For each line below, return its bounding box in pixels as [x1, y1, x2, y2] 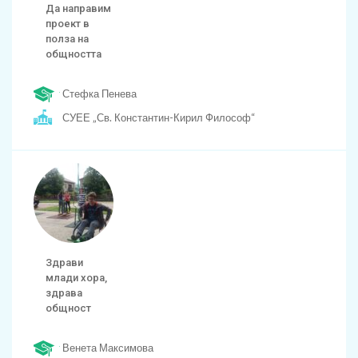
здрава [46, 287, 82, 299]
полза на [46, 33, 89, 45]
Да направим [46, 2, 111, 14]
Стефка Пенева [62, 87, 137, 100]
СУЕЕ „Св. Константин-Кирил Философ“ [62, 111, 255, 124]
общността [46, 48, 101, 60]
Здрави [46, 257, 83, 268]
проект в [46, 18, 89, 30]
